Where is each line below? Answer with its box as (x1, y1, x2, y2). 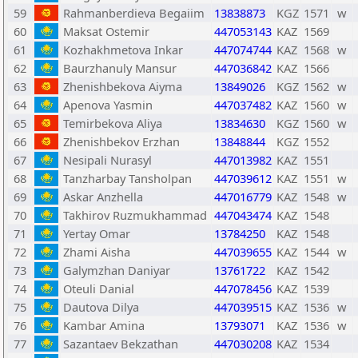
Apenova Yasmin (63, 97, 153, 113)
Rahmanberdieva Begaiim (63, 5, 205, 21)
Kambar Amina (63, 317, 145, 333)
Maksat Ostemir (63, 23, 149, 39)
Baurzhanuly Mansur (63, 60, 177, 76)
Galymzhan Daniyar (63, 262, 170, 278)
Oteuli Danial (63, 280, 134, 296)
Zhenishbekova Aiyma (63, 78, 182, 94)
